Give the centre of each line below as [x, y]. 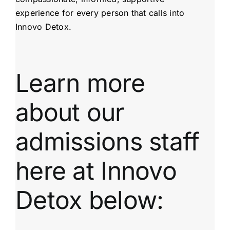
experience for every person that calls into [100, 13]
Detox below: [89, 200]
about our [70, 112]
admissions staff [107, 141]
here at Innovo [96, 170]
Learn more [80, 83]
